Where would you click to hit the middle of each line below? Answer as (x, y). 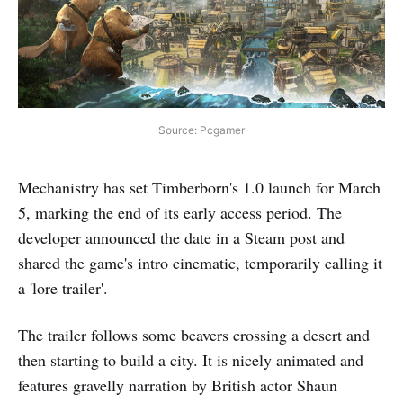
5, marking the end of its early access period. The (180, 212)
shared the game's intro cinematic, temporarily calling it (200, 262)
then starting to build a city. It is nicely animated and (191, 359)
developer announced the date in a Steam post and (181, 237)
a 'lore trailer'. (63, 287)
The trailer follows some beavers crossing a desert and (194, 334)
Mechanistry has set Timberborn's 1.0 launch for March (199, 187)
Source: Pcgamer (201, 130)
